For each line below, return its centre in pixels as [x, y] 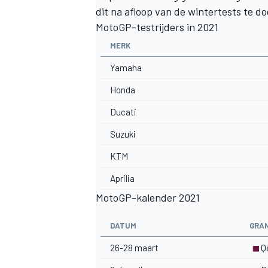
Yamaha [126, 67]
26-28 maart [134, 247]
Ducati [123, 112]
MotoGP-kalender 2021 [148, 197]
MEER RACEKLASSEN [135, 105]
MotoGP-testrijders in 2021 [157, 27]
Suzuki [123, 134]
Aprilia [122, 178]
